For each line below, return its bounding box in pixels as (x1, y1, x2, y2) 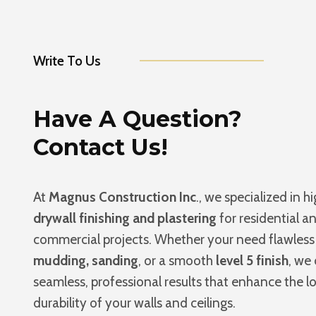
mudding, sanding (33, 253, 138, 269)
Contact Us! (33, 133, 168, 161)
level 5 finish (216, 253, 288, 269)
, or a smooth (138, 253, 216, 269)
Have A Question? (33, 105, 242, 133)
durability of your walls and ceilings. (33, 295, 236, 311)
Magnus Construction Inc (49, 189, 196, 205)
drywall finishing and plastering (33, 210, 217, 226)
